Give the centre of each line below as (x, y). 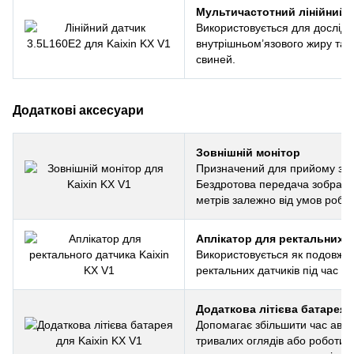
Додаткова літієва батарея (271, 309)
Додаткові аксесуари (78, 109)
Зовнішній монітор (248, 152)
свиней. (216, 59)
